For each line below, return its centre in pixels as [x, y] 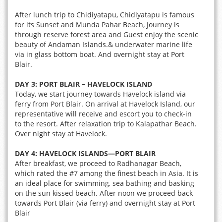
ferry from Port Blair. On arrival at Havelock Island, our [105, 104]
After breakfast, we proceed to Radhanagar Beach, [98, 163]
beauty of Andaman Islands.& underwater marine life [104, 44]
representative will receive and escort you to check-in [103, 114]
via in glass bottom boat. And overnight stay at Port [100, 54]
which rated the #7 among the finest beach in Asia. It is [107, 173]
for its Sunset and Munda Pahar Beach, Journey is [97, 25]
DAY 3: [26, 84]
